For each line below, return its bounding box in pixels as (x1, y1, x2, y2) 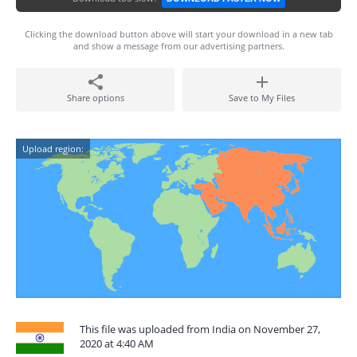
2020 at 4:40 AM (80, 336, 154, 351)
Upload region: (22, 143, 84, 155)
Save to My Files (229, 92, 295, 104)
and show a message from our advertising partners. (73, 40, 284, 52)
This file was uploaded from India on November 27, (80, 322, 320, 336)
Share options (66, 92, 124, 104)
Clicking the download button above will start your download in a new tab (24, 28, 333, 40)
